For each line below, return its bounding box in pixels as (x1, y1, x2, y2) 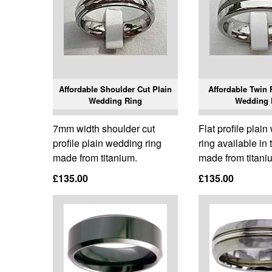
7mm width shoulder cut (53, 121, 155, 136)
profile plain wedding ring (53, 136, 161, 151)
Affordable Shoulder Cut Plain (59, 83, 172, 95)
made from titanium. (53, 151, 137, 165)
